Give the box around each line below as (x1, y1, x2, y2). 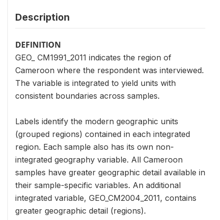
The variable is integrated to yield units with (15, 78, 176, 88)
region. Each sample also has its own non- (15, 141, 174, 152)
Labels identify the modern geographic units (15, 116, 178, 126)
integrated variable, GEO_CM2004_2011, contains (15, 192, 196, 203)
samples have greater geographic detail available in (15, 167, 205, 177)
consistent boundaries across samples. (15, 90, 160, 101)
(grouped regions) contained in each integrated (15, 129, 190, 139)
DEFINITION (15, 39, 61, 50)
